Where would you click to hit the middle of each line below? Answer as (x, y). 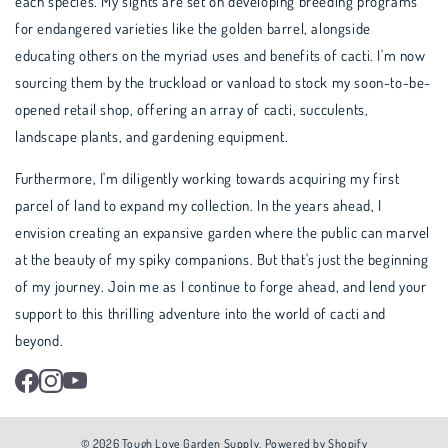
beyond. (39, 340)
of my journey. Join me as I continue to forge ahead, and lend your (221, 286)
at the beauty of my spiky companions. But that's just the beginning (222, 259)
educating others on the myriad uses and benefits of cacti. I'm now (220, 55)
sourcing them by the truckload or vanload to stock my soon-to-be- (223, 82)
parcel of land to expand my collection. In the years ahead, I (198, 205)
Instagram (91, 380)
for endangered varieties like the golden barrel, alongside (193, 28)
